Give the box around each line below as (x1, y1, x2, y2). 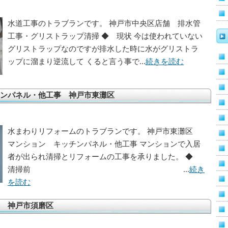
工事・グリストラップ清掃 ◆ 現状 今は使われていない (8, 32, 203, 40)
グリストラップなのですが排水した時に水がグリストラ (8, 45, 198, 53)
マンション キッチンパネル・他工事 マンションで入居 (8, 140, 201, 148)
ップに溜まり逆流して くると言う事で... (8, 58, 146, 66)
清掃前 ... (8, 165, 189, 174)
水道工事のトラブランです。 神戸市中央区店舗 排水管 (8, 19, 201, 27)
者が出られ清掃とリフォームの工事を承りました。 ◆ (8, 153, 201, 161)
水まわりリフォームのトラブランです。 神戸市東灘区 (8, 127, 201, 135)
